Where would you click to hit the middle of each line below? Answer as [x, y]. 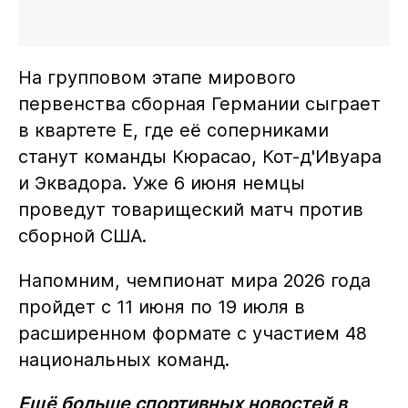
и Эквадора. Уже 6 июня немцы [161, 183]
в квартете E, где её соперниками [173, 130]
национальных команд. [123, 359]
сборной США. [82, 235]
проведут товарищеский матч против [190, 209]
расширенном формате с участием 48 [192, 333]
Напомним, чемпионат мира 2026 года [194, 280]
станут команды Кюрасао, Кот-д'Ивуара [199, 156]
